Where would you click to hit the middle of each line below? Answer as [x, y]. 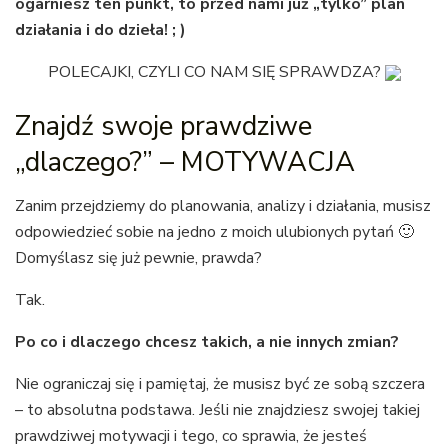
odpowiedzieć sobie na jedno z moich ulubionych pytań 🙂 [214, 232]
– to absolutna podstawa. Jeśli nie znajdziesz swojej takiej [217, 410]
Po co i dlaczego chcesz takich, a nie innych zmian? [207, 342]
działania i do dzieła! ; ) [102, 30]
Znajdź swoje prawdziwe [163, 125]
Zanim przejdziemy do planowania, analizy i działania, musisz [223, 206]
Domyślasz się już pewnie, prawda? [138, 258]
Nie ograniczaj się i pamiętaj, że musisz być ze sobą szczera [220, 384]
